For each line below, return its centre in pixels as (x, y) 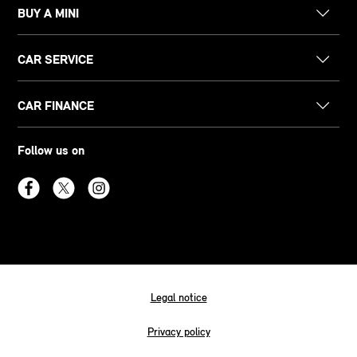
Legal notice (178, 297)
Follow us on (51, 150)
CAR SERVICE (56, 59)
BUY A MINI (49, 13)
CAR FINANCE (56, 105)
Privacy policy (178, 331)
